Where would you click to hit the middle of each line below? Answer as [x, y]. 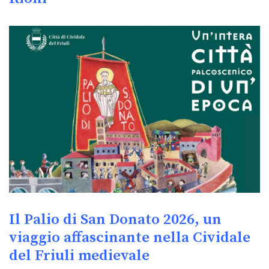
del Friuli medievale [79, 256]
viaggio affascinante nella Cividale [130, 238]
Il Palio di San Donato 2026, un [115, 220]
